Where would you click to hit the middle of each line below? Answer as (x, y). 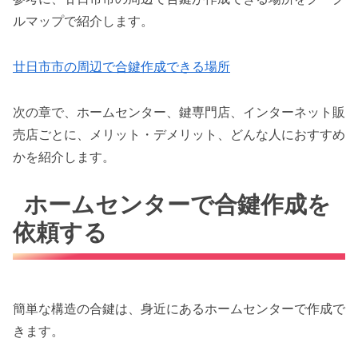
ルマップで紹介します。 (83, 20)
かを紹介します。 (64, 156)
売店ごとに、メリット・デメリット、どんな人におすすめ (179, 134)
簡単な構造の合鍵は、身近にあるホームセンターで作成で (179, 308)
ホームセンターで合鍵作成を (178, 205)
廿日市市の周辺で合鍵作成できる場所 (121, 66)
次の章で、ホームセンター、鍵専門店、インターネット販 (179, 111)
